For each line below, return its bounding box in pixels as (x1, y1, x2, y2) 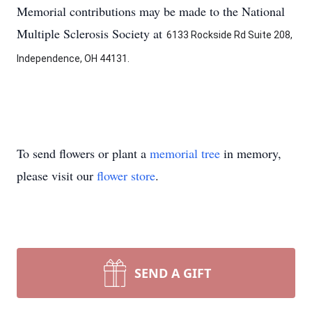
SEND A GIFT (134, 265, 211, 281)
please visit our (17, 167, 97, 184)
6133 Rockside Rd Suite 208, (166, 29, 292, 40)
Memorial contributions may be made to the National (17, 3, 285, 19)
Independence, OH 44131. (17, 53, 130, 64)
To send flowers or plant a (17, 145, 150, 162)
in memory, (220, 145, 281, 162)
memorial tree (150, 145, 220, 162)
